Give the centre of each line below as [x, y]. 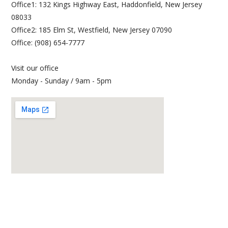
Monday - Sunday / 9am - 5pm [62, 80]
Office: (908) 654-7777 [48, 42]
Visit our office [35, 68]
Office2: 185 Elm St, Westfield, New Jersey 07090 [92, 30]
